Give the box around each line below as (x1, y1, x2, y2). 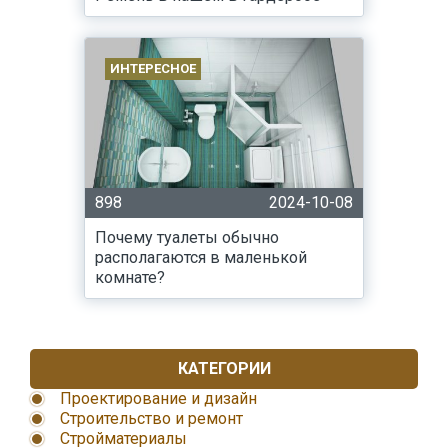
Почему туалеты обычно (95, 228, 279, 247)
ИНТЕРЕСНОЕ (110, 61, 196, 76)
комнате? (95, 268, 165, 287)
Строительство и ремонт (60, 409, 243, 428)
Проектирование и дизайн (60, 389, 257, 408)
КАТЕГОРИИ (177, 359, 271, 378)
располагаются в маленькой (95, 248, 307, 267)
